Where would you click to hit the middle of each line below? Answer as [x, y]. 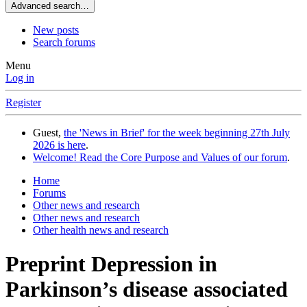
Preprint [46, 263]
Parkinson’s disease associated [147, 289]
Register [23, 103]
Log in [20, 78]
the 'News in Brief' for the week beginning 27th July [177, 133]
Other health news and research [101, 230]
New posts [56, 30]
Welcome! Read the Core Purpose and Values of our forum [160, 158]
